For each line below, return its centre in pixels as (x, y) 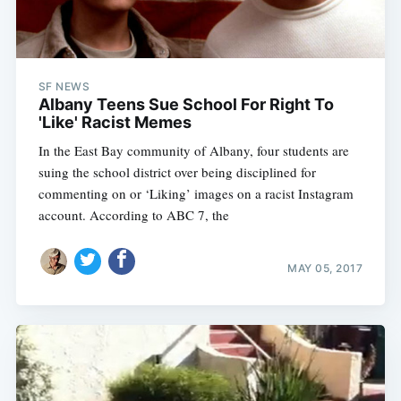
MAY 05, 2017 (325, 268)
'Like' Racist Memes (115, 123)
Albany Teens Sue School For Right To (186, 105)
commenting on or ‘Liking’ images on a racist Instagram (196, 194)
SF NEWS (64, 87)
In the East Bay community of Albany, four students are (193, 151)
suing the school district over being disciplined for (177, 172)
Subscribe (327, 253)
